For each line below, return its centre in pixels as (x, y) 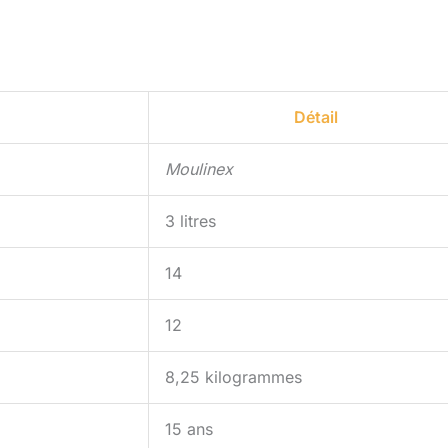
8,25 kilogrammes (233, 377)
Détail (315, 117)
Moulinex (199, 169)
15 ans (189, 429)
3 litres (190, 221)
